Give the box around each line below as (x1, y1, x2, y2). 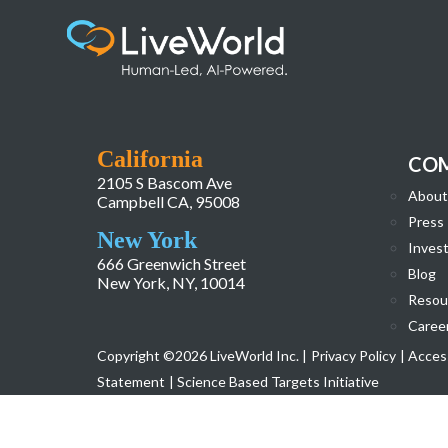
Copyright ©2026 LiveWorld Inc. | (97, 346, 308, 364)
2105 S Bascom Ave (97, 172, 233, 192)
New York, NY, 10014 (97, 272, 246, 292)
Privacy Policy (311, 346, 397, 364)
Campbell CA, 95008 (97, 191, 241, 211)
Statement (97, 372, 166, 390)
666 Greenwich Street (97, 253, 247, 273)
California (97, 145, 204, 172)
